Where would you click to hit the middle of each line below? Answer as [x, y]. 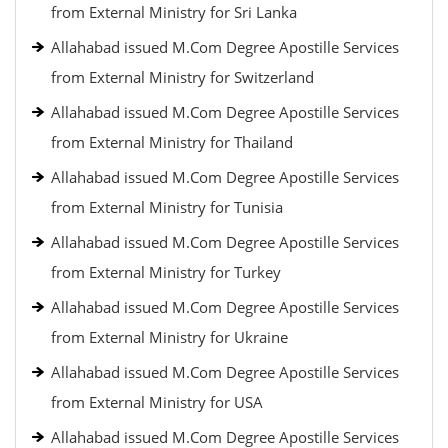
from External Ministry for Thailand [172, 142]
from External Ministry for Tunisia [167, 207]
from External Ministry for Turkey [166, 272]
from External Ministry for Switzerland [182, 77]
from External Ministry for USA [157, 402]
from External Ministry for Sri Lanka [174, 12]
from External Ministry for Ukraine [169, 337]
